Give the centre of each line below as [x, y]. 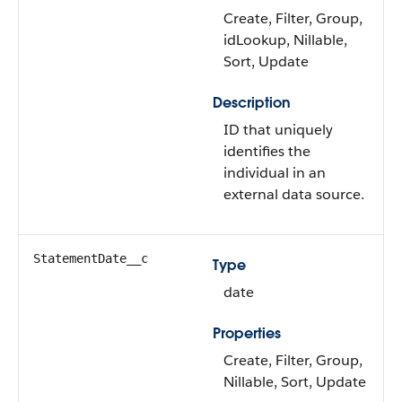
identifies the [267, 151]
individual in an [275, 173]
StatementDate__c [91, 258]
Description [252, 103]
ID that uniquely [278, 130]
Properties [247, 333]
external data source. [294, 194]
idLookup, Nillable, [285, 40]
